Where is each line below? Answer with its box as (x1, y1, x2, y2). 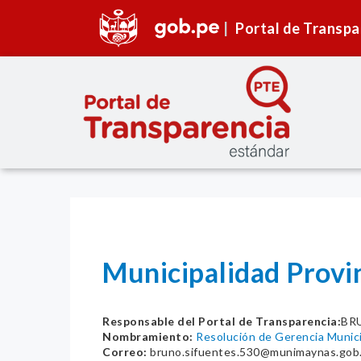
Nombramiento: (102, 330, 193, 344)
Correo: (102, 345, 147, 359)
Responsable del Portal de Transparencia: (102, 314, 341, 329)
